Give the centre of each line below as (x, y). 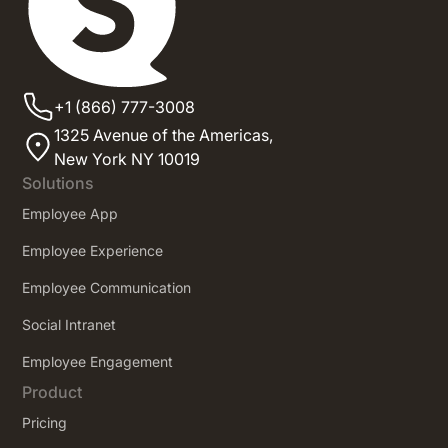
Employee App (70, 213)
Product (52, 391)
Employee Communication (107, 287)
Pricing (45, 422)
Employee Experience (93, 250)
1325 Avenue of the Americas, (164, 134)
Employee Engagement (98, 361)
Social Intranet (69, 324)
